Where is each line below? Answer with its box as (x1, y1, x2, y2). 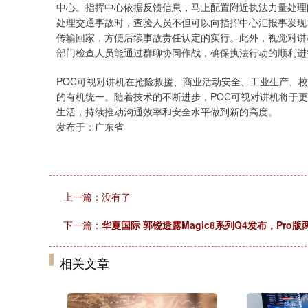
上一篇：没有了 (63, 190, 131, 203)
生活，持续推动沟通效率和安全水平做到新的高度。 (56, 104, 278, 118)
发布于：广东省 (56, 120, 124, 133)
